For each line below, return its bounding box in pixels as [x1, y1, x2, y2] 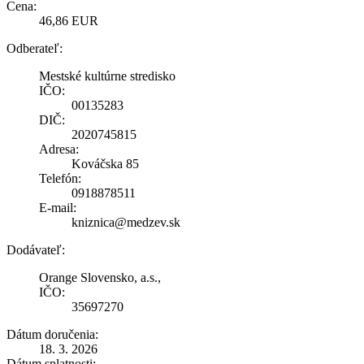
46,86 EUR [39, 13, 98, 28]
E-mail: [39, 200, 76, 214]
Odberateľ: [6, 41, 63, 55]
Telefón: [39, 171, 81, 185]
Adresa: [39, 141, 79, 156]
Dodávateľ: [6, 242, 65, 257]
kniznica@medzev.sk [71, 214, 180, 229]
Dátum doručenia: [6, 327, 98, 341]
